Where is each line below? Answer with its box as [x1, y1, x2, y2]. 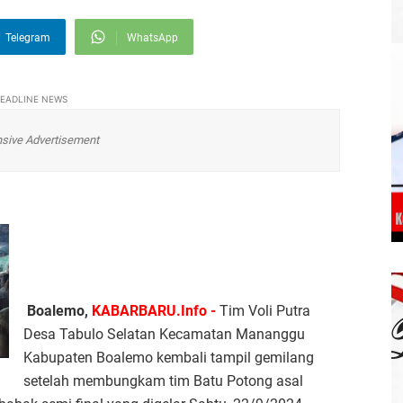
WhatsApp [127, 31, 178, 44]
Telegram [5, 31, 50, 44]
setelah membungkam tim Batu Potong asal [23, 372, 303, 390]
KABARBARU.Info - [92, 302, 219, 320]
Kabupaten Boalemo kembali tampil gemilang [23, 349, 314, 367]
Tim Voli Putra [219, 302, 310, 320]
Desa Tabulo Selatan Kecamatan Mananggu [23, 326, 305, 344]
